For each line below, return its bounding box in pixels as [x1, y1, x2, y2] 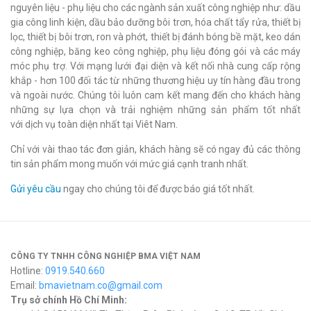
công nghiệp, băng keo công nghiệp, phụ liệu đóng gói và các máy [10, 46, 301, 57]
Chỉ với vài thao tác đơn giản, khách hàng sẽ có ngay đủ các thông [10, 144, 301, 155]
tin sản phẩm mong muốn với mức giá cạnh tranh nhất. [10, 158, 249, 169]
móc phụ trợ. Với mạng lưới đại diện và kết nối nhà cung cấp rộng [10, 60, 301, 72]
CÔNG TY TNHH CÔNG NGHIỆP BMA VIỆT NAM [10, 251, 201, 261]
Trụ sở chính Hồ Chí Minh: [10, 294, 127, 305]
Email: [10, 280, 39, 291]
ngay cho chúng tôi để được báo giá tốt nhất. [61, 183, 255, 194]
